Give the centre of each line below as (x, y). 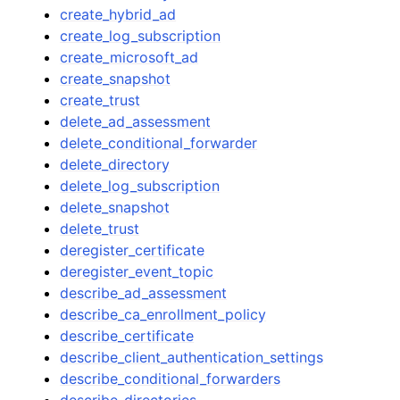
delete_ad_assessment (136, 121)
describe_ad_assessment (144, 292)
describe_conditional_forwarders (171, 378)
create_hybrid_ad (118, 14)
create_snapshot (116, 78)
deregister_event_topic (137, 271)
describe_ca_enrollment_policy (163, 314)
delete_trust (100, 228)
